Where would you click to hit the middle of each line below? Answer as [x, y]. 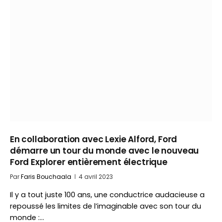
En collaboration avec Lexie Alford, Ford [94, 139]
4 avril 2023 [96, 177]
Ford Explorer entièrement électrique [89, 162]
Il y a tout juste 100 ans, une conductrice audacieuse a [107, 195]
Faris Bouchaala [46, 177]
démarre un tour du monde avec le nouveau [105, 151]
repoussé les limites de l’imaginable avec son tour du [106, 206]
